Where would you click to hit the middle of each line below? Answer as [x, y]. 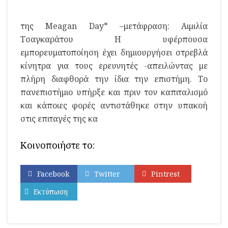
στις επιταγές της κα [59, 119]
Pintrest [165, 174]
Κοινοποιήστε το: [58, 145]
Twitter [107, 174]
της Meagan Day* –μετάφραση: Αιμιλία [114, 26]
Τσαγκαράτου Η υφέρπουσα [114, 39]
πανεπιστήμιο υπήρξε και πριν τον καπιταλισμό [114, 92]
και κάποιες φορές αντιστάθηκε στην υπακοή [114, 105]
